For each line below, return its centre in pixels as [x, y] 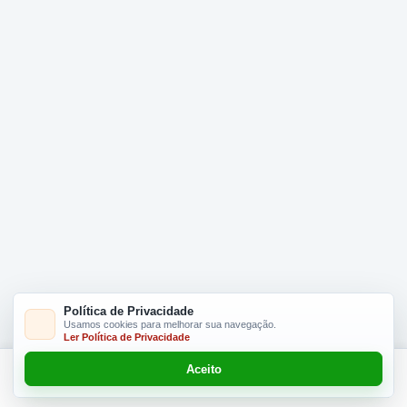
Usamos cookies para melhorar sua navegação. [170, 324]
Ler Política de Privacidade [127, 337]
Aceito [203, 369]
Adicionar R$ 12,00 [259, 378]
